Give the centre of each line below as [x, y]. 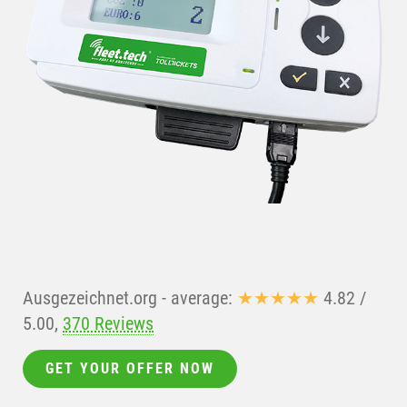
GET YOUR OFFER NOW [130, 369]
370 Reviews [108, 324]
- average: [197, 298]
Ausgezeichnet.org [90, 298]
